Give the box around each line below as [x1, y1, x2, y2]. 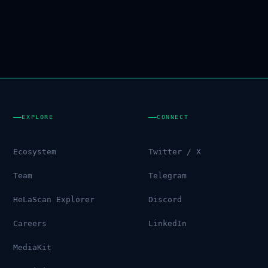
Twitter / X [140, 147, 193, 156]
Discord [140, 195, 174, 204]
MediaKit [7, 243, 45, 252]
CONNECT [148, 114, 181, 121]
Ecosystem [7, 147, 50, 156]
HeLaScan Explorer [7, 195, 89, 204]
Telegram [140, 171, 179, 180]
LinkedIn [140, 219, 179, 228]
